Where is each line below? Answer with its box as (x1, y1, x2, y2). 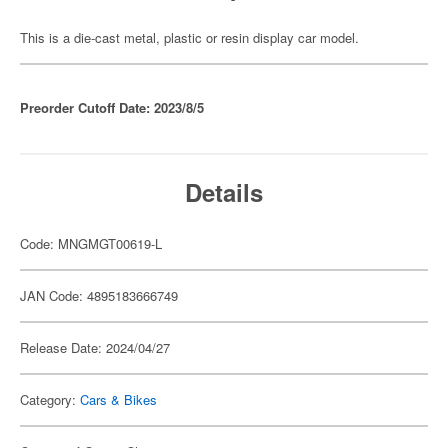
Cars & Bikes (80, 390, 157, 409)
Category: (20, 390, 80, 409)
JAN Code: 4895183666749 (20, 286, 178, 305)
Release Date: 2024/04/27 (20, 338, 170, 357)
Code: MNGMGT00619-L (20, 234, 162, 253)
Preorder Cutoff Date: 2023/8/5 (20, 98, 204, 117)
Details (185, 175, 263, 209)
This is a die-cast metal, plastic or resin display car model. (20, 28, 359, 47)
